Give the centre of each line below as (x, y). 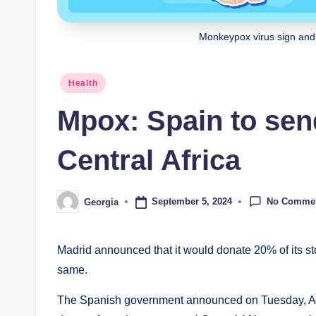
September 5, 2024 (192, 202)
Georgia (101, 202)
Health (83, 84)
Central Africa (149, 160)
